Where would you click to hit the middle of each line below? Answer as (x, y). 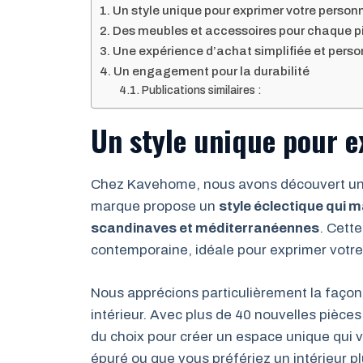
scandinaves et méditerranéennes (205, 228)
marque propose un (155, 206)
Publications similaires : (201, 90)
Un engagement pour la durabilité (212, 71)
